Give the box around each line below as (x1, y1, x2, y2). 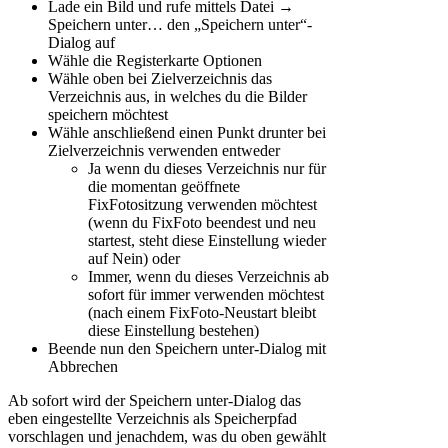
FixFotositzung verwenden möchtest (88, 196, 317, 214)
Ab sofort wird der (8, 392, 129, 410)
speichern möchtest (48, 106, 168, 124)
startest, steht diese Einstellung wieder (88, 232, 326, 250)
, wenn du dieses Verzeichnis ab (128, 268, 329, 286)
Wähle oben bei (48, 70, 151, 88)
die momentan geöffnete (88, 178, 240, 196)
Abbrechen (48, 358, 118, 376)
